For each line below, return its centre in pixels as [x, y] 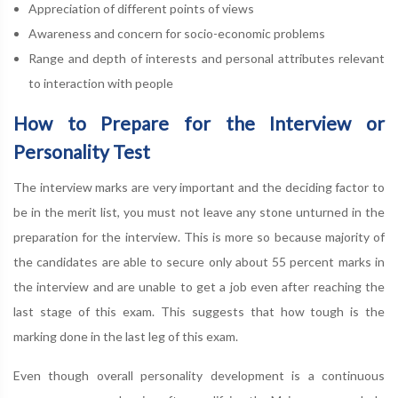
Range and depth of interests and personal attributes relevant [207, 58]
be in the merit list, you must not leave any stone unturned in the [199, 212]
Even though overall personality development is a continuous [199, 375]
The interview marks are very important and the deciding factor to [199, 187]
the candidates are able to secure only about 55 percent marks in [199, 262]
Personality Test [82, 151]
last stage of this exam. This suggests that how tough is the [199, 311]
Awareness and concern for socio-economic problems [177, 33]
